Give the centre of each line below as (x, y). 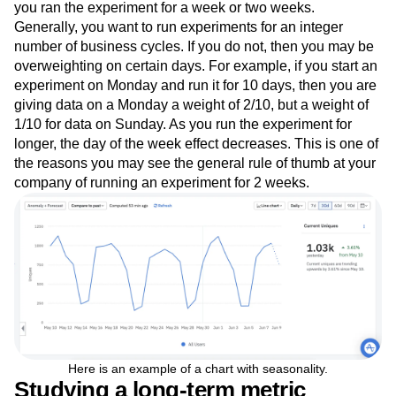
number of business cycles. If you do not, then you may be (194, 46)
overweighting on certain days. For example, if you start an (196, 66)
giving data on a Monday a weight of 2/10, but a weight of (191, 105)
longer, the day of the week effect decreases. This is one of (196, 144)
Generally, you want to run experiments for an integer (179, 27)
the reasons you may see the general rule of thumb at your (195, 163)
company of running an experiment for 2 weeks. (162, 183)
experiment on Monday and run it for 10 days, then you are (195, 85)
